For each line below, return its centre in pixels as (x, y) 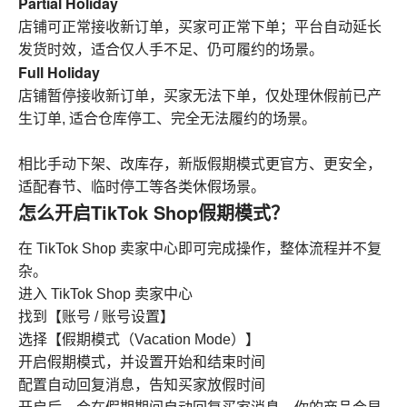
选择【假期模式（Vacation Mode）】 (139, 340)
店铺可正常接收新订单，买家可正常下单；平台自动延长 (200, 26)
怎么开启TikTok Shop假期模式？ (154, 212)
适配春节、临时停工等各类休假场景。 (142, 186)
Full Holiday (59, 72)
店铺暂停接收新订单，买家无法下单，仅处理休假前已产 (200, 95)
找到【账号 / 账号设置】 (96, 317)
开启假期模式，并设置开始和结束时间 (142, 362)
